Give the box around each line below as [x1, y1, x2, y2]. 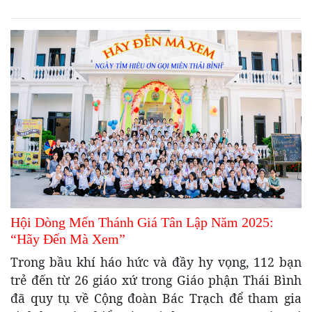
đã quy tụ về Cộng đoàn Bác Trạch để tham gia [10, 290, 302, 307]
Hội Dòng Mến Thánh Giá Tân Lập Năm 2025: [10, 214, 274, 231]
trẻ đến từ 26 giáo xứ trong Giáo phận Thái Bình [10, 272, 302, 289]
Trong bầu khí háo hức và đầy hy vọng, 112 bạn [10, 253, 302, 271]
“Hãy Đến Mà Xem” [10, 231, 125, 247]
